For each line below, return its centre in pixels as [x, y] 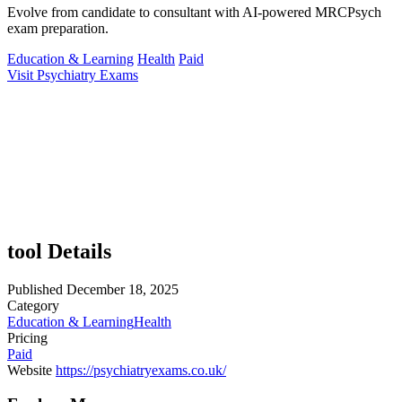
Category [33, 305]
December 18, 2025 [122, 289]
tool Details [59, 251]
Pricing [27, 337]
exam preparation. [58, 28]
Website [30, 370]
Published [35, 289]
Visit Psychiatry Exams [73, 74]
